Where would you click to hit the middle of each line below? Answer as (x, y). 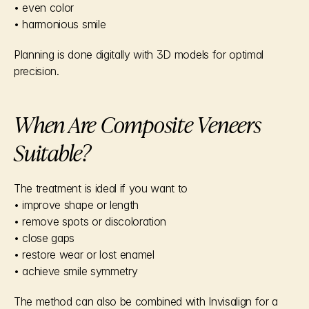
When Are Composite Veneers (138, 123)
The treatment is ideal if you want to (101, 188)
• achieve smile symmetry (76, 271)
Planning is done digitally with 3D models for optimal (139, 54)
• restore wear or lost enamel (84, 255)
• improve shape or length (76, 205)
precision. (37, 71)
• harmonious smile (60, 24)
